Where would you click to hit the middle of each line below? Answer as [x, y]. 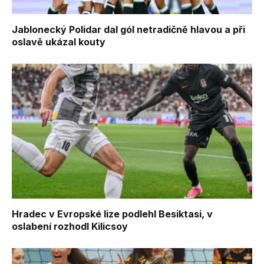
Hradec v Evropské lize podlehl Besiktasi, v [112, 214]
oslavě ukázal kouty [59, 42]
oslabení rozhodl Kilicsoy [70, 227]
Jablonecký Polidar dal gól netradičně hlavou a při [128, 29]
